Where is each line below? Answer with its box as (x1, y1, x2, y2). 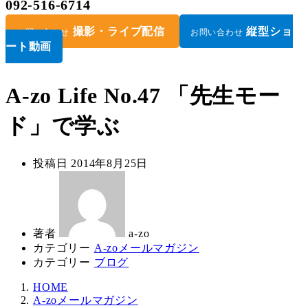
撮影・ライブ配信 (72, 25, 166, 37)
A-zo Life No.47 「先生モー (5, 83, 280, 109)
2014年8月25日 (71, 157, 148, 169)
